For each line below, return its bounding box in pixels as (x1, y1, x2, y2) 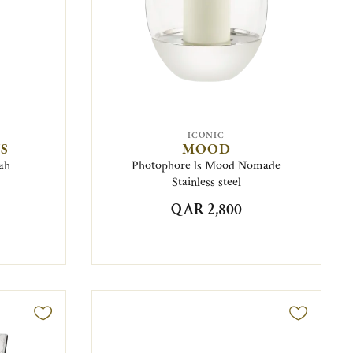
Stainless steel (171, 174, 241, 191)
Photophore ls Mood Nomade (132, 158, 281, 175)
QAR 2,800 (170, 199, 242, 221)
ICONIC (188, 128, 225, 140)
